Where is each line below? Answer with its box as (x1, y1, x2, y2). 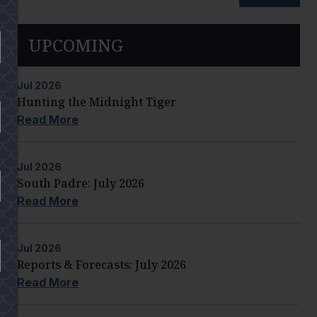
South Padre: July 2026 (17, 175, 144, 191)
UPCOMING (28, 33, 123, 57)
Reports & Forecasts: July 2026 (17, 256, 186, 272)
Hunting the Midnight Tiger (17, 93, 176, 110)
